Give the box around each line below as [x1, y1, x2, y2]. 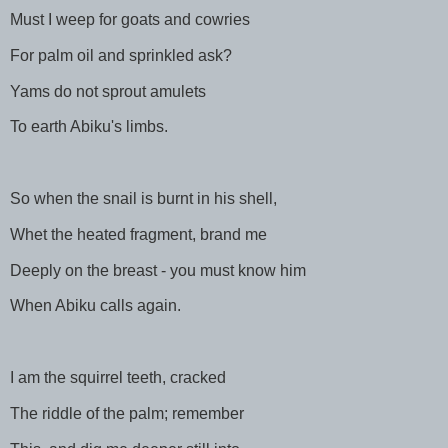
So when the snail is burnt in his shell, [10, 190, 277, 207]
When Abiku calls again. [10, 297, 181, 315]
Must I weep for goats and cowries [10, 10, 250, 28]
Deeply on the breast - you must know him [10, 261, 306, 279]
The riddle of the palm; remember [10, 404, 244, 422]
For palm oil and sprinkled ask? [10, 46, 232, 64]
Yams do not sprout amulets [10, 82, 206, 100]
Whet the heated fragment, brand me [10, 225, 267, 243]
